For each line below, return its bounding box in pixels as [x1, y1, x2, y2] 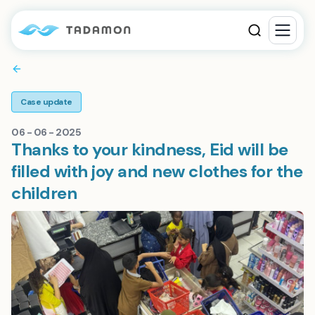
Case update [20, 96, 72, 108]
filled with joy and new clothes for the [11, 160, 303, 182]
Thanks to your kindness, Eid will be [11, 139, 288, 160]
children [11, 182, 77, 204]
